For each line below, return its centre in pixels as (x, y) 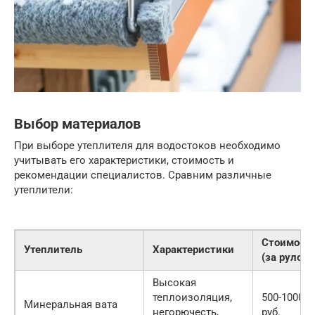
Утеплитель (53, 250)
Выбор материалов (77, 124)
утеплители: (44, 190)
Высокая (174, 283)
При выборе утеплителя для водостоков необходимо (147, 146)
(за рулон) (287, 258)
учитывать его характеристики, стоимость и (124, 161)
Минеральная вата (71, 305)
